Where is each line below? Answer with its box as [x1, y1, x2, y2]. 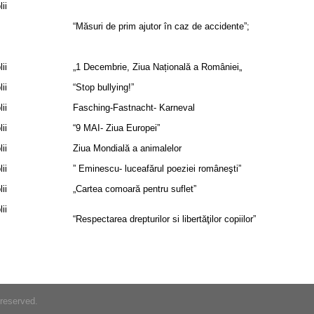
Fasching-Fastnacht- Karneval [73, 102, 195, 113]
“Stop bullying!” [73, 82, 134, 93]
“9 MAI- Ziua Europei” [73, 123, 160, 133]
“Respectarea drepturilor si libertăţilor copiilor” [73, 214, 256, 224]
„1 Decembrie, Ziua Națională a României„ [73, 62, 242, 72]
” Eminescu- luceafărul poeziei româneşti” [73, 163, 241, 174]
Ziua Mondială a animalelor [73, 143, 182, 153]
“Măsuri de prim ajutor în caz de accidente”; [73, 21, 250, 32]
